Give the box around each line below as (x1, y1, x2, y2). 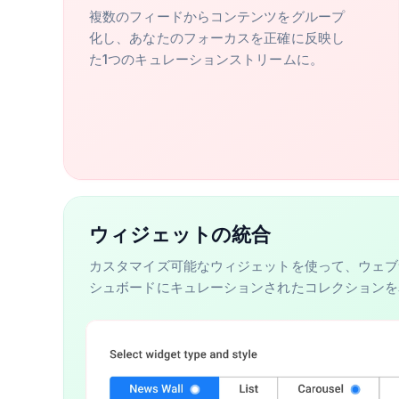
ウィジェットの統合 (89, 223, 272, 247)
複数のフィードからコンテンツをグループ (89, 7, 345, 25)
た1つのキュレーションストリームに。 (89, 50, 323, 68)
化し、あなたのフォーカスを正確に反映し (89, 28, 345, 46)
